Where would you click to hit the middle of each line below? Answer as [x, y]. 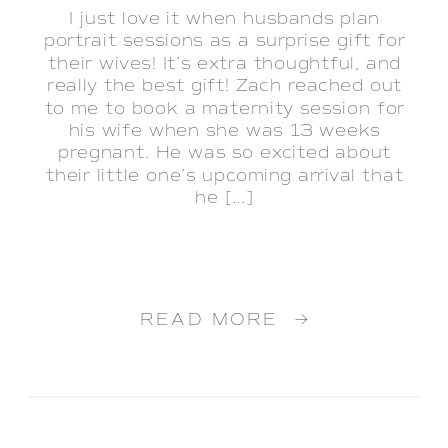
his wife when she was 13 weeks [224, 131]
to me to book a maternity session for [224, 108]
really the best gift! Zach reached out [225, 86]
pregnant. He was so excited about [225, 153]
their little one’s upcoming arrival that [224, 176]
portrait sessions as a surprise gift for [224, 41]
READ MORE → [224, 320]
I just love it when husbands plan [225, 19]
